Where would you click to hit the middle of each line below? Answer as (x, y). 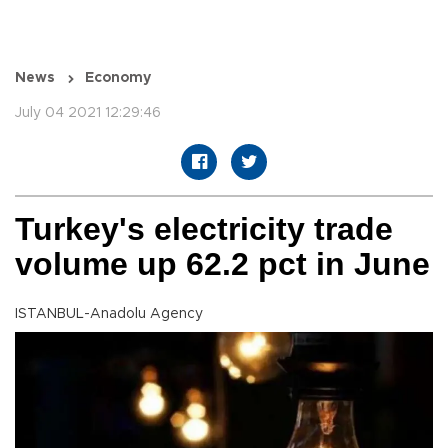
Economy (118, 78)
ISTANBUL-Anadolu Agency (109, 314)
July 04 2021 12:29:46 (88, 113)
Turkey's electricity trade (204, 229)
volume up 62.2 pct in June (222, 264)
